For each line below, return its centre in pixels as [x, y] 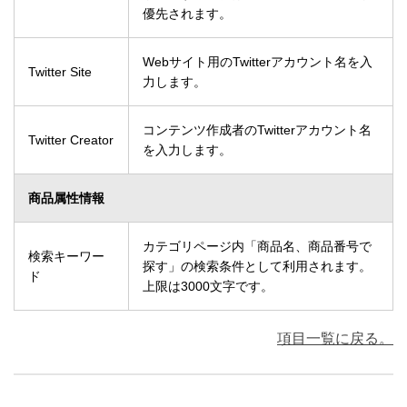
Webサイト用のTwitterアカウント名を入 [258, 62]
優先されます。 [187, 14]
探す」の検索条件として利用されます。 [257, 267]
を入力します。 [187, 150]
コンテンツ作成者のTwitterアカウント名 [257, 130]
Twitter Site [60, 72]
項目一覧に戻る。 [335, 338]
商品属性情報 [66, 199]
